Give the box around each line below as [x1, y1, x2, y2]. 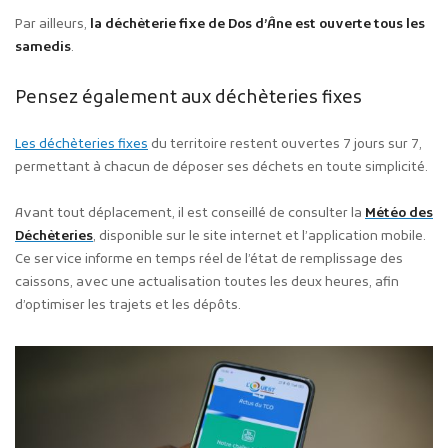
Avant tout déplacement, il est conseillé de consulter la [15, 205, 365, 223]
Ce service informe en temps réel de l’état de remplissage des [15, 251, 403, 269]
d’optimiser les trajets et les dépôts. [15, 297, 241, 315]
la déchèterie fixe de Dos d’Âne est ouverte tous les [90, 15, 425, 33]
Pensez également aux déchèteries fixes [15, 86, 362, 110]
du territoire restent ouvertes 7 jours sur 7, [148, 135, 422, 153]
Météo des [365, 205, 433, 223]
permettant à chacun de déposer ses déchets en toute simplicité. [15, 158, 428, 176]
